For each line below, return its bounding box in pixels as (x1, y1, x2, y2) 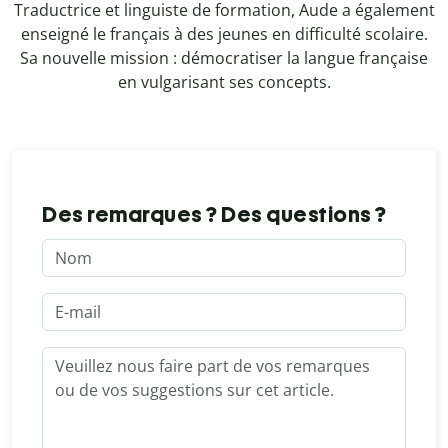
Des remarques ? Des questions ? (42, 201, 387, 229)
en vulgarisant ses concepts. (117, 71, 331, 94)
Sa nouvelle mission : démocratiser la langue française (20, 47, 428, 70)
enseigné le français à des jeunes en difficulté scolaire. (20, 23, 428, 46)
